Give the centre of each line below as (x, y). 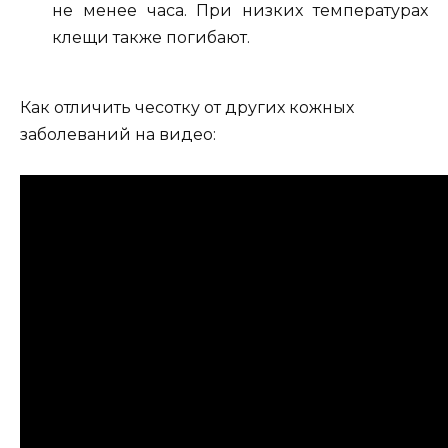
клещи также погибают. (151, 37)
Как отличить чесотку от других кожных (187, 107)
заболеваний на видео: (118, 134)
